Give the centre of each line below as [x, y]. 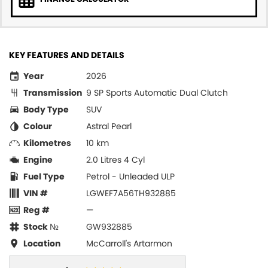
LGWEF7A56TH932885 [131, 193]
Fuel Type [44, 176]
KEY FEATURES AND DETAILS [67, 55]
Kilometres [47, 143]
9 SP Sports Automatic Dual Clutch [157, 93]
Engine [38, 160]
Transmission [53, 93]
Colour [38, 126]
